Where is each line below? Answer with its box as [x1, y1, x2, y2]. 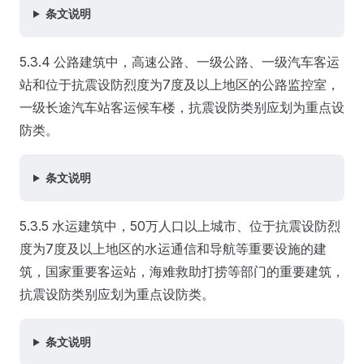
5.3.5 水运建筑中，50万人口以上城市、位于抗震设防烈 [19, 218, 340, 234]
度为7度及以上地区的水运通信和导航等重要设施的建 [19, 240, 327, 257]
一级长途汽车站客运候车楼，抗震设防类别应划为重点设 [19, 99, 344, 115]
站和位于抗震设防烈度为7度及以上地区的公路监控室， [19, 76, 340, 93]
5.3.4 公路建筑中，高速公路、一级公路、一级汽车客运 [19, 54, 340, 70]
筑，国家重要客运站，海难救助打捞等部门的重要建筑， [19, 263, 344, 279]
